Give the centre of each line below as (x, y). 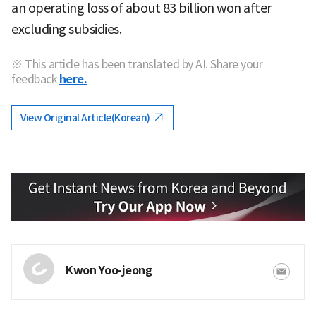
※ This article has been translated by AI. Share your (137, 64)
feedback (34, 79)
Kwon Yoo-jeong (109, 270)
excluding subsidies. (66, 29)
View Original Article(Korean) (86, 117)
